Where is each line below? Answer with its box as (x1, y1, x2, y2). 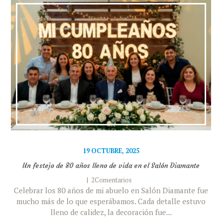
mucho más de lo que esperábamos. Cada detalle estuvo (16, 196, 206, 206)
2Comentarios (91, 175, 132, 184)
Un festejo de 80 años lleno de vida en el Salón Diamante (22, 161, 200, 170)
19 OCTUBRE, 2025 (83, 147, 139, 156)
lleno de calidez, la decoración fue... (50, 207, 172, 217)
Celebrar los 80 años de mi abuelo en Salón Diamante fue (14, 185, 208, 195)
